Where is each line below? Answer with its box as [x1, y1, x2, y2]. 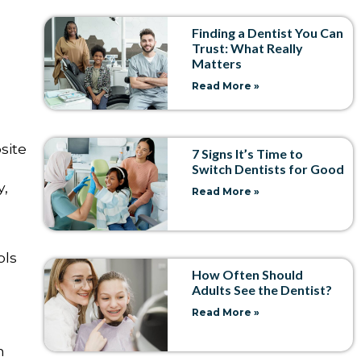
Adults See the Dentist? [192, 281, 333, 297]
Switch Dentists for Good [192, 160, 345, 176]
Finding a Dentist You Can [192, 24, 344, 40]
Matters [192, 55, 243, 71]
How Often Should [192, 266, 304, 282]
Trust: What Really [192, 39, 304, 56]
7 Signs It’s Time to [192, 145, 304, 161]
